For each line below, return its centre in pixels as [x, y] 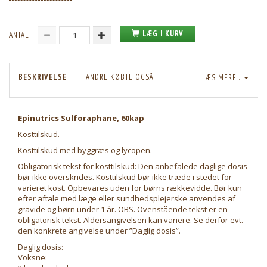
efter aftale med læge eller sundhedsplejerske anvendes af [127, 198]
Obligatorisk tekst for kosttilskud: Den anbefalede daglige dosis [133, 166]
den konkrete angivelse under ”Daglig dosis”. [99, 231]
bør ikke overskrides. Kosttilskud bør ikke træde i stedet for [125, 177]
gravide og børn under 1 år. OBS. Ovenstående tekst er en [123, 209]
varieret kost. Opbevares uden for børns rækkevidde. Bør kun [130, 188]
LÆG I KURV [163, 34]
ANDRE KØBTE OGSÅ [120, 77]
